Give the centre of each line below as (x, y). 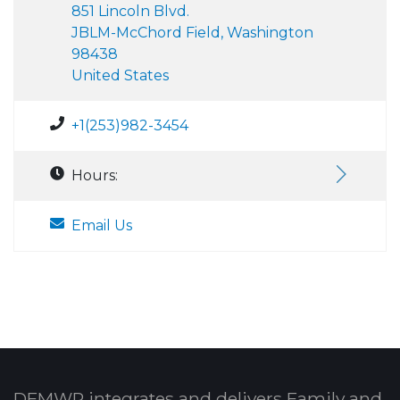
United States (120, 75)
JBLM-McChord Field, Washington (192, 32)
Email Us (102, 225)
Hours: (95, 175)
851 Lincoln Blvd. (130, 11)
